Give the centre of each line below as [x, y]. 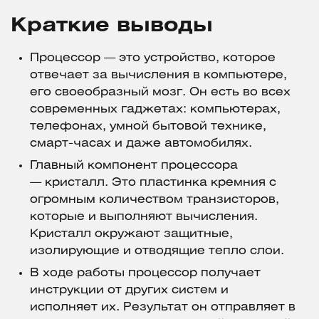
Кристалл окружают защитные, [131, 234]
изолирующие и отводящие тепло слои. [157, 251]
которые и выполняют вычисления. [144, 217]
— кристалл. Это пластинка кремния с [153, 183]
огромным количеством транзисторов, [155, 200]
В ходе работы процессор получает [145, 273]
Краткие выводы [112, 26]
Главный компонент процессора [134, 166]
